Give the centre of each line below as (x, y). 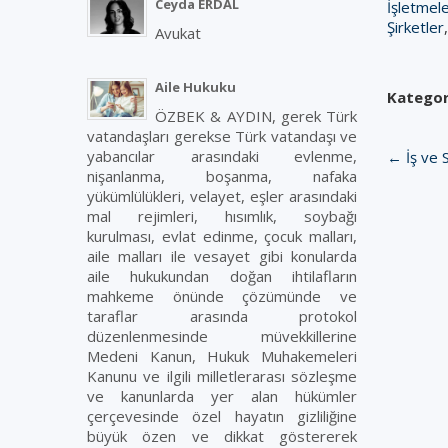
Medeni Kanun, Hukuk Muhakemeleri (222, 356)
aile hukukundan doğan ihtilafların (222, 276)
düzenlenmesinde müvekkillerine (222, 336)
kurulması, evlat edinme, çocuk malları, (222, 236)
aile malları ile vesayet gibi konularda (222, 256)
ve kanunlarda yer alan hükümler (222, 396)
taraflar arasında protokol (222, 316)
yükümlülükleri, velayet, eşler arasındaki (222, 196)
